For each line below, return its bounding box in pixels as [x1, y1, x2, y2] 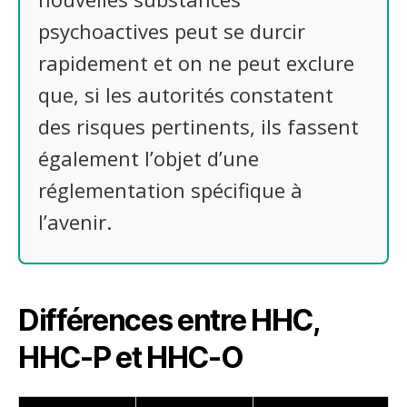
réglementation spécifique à [38, 176, 303, 203]
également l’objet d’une [38, 144, 259, 172]
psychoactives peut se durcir [38, 17, 305, 45]
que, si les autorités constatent [38, 81, 333, 108]
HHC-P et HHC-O [18, 339, 243, 375]
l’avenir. [38, 208, 112, 235]
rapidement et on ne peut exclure [38, 49, 354, 76]
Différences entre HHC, [18, 302, 320, 338]
